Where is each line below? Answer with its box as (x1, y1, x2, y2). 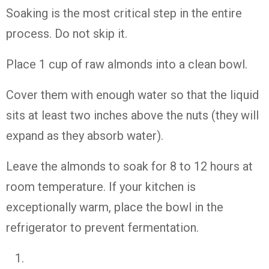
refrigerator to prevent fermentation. (6, 220, 199, 235)
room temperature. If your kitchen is (6, 180, 196, 194)
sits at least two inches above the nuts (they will (6, 108, 259, 122)
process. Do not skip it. (6, 26, 127, 41)
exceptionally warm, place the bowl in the (6, 200, 223, 214)
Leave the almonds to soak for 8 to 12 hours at (6, 159, 253, 174)
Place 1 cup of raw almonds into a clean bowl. (6, 57, 247, 71)
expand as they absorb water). (6, 128, 163, 143)
